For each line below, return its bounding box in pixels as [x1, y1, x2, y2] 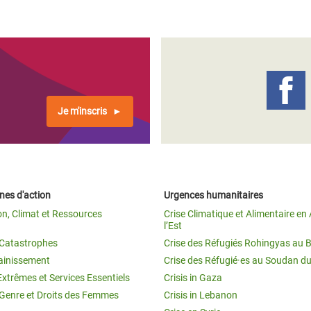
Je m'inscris [58, 105, 107, 117]
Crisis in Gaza [164, 271, 222, 283]
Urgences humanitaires [164, 189, 263, 201]
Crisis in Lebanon [164, 289, 237, 301]
